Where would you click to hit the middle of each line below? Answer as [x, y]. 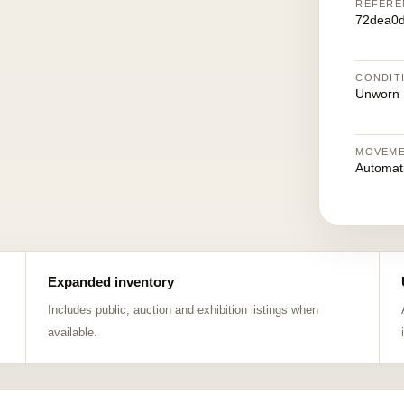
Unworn [378, 94]
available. [72, 332]
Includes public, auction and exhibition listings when [183, 310]
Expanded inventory [110, 282]
